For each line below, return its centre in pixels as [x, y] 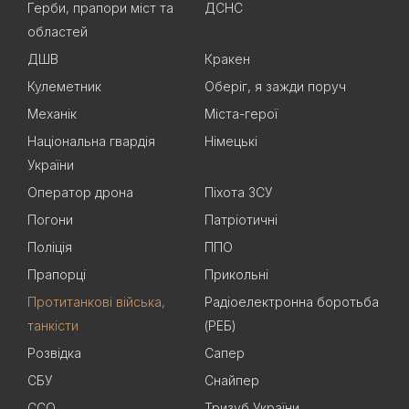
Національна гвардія [91, 142]
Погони [50, 220]
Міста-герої [241, 114]
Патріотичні [241, 220]
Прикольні [236, 275]
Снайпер [232, 381]
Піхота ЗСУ [239, 193]
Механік [52, 114]
